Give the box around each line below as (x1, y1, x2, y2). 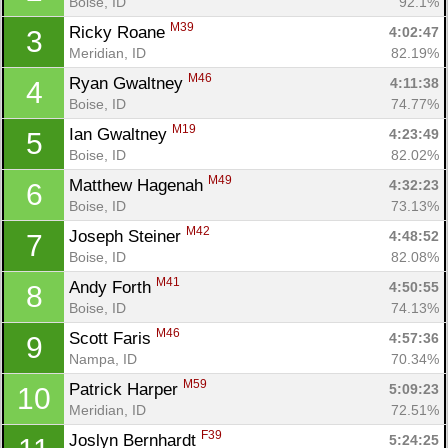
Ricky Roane (69, 22, 170, 42)
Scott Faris (69, 328, 156, 348)
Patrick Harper (69, 379, 183, 399)
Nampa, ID (69, 350, 137, 367)
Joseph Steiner (69, 226, 186, 246)
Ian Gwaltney (69, 124, 172, 144)
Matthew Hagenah (69, 175, 208, 195)
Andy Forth (69, 277, 156, 297)
